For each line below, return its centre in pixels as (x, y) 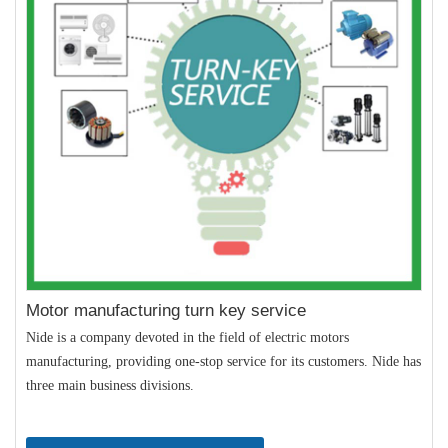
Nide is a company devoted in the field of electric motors (187, 337)
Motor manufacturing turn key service (166, 310)
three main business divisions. (112, 385)
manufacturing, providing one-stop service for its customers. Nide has (223, 361)
